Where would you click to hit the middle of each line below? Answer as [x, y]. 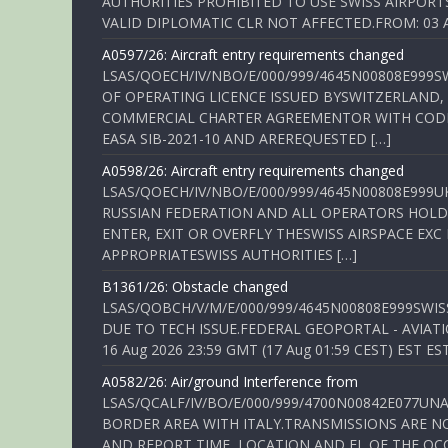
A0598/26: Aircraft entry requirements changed [253, 170]
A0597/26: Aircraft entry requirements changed [253, 54]
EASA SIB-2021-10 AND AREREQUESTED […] [246, 138]
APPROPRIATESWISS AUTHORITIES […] [229, 254]
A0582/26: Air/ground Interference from [230, 381]
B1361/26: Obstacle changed [195, 286]
